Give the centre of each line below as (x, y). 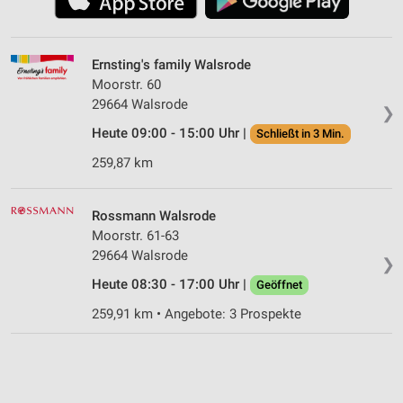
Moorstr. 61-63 (135, 235)
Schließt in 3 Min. (300, 133)
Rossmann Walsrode (154, 215)
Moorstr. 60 (126, 84)
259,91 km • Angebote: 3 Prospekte (197, 313)
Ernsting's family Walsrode (171, 64)
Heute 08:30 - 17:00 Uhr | (171, 284)
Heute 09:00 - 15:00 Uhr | (171, 133)
